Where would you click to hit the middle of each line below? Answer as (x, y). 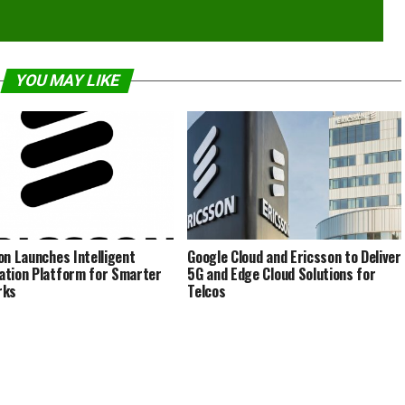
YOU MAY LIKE (67, 81)
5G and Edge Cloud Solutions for (282, 274)
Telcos (207, 292)
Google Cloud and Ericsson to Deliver (294, 257)
